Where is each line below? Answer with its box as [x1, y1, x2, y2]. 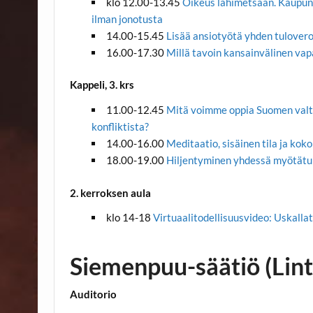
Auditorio [70, 288, 117, 301]
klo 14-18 [105, 210, 153, 224]
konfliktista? [91, 119, 149, 133]
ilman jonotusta [91, 12, 165, 25]
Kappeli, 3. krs [70, 78, 135, 92]
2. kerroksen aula [70, 186, 152, 199]
